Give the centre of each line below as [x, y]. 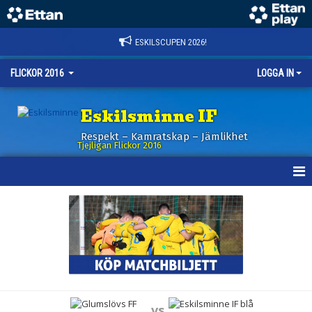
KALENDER [30, 259]
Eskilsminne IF [149, 117]
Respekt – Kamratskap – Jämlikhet [164, 136]
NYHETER [27, 229]
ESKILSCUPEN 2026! [171, 42]
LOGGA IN [275, 73]
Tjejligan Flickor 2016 [119, 145]
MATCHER [29, 289]
